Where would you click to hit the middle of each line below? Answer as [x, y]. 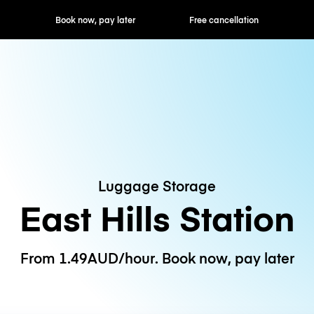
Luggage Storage [157, 185]
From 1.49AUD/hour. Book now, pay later [157, 258]
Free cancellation [157, 20]
